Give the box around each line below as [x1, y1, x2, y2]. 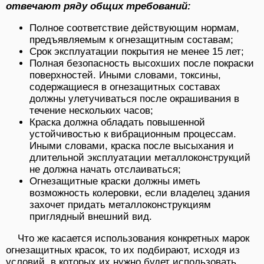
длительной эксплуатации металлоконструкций [29, 151, 250, 163]
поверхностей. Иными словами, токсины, [29, 69, 221, 81]
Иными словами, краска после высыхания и [29, 140, 234, 151]
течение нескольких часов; [29, 104, 153, 116]
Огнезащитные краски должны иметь [29, 175, 200, 187]
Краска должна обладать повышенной [29, 116, 205, 128]
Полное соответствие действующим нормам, [29, 22, 239, 34]
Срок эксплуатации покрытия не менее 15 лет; [29, 45, 244, 57]
